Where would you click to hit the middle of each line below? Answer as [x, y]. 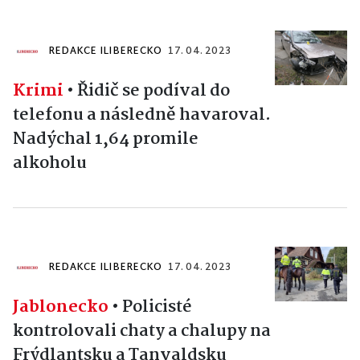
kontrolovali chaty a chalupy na [142, 331]
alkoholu [50, 164]
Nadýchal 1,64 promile [106, 139]
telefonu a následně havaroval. [142, 115]
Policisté [157, 307]
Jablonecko [61, 307]
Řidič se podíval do [153, 91]
